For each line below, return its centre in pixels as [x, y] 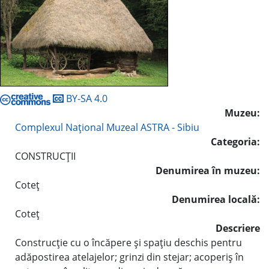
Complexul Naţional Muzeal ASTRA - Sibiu [107, 127]
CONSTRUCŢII [45, 156]
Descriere [238, 228]
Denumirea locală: [216, 199]
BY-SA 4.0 [86, 98]
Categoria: [235, 141]
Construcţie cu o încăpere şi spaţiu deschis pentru [128, 242]
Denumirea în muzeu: [208, 170]
